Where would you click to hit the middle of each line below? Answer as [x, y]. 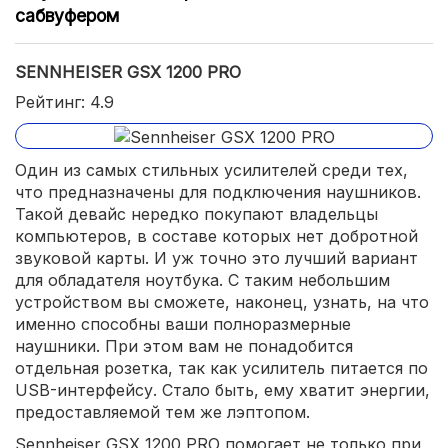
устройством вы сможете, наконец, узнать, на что [222, 301]
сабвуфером [67, 16]
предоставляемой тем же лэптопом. [162, 411]
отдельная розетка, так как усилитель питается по [221, 367]
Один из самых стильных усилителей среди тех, [211, 169]
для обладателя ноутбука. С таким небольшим [202, 279]
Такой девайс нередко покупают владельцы [196, 213]
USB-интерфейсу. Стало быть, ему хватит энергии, [222, 389]
